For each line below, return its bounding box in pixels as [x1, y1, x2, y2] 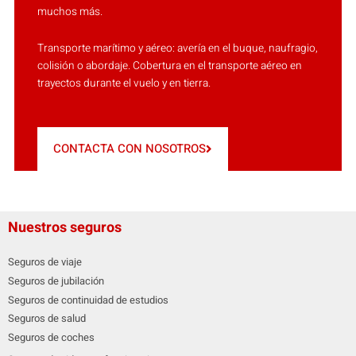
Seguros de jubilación [8, 273, 104, 288]
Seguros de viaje [8, 254, 82, 269]
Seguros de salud [8, 311, 86, 327]
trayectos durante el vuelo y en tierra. [37, 75, 211, 91]
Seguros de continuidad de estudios [8, 292, 168, 308]
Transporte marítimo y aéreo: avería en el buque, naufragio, [37, 40, 318, 56]
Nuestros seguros [8, 216, 122, 238]
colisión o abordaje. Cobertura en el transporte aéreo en [37, 57, 302, 74]
